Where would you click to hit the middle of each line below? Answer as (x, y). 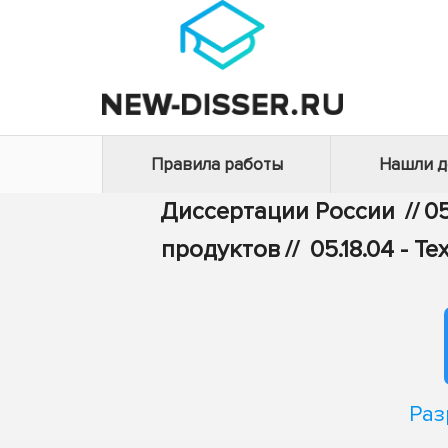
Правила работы (216, 164)
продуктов (220, 249)
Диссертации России (277, 211)
